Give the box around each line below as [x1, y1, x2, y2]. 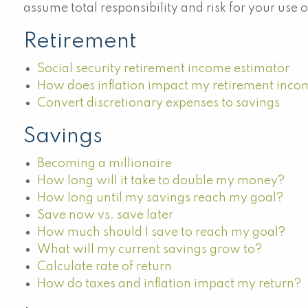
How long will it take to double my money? [37, 175, 285, 187]
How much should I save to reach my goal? [37, 226, 286, 239]
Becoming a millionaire [37, 157, 173, 170]
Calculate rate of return [37, 261, 173, 273]
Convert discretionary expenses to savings [37, 97, 280, 109]
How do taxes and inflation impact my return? [37, 278, 302, 290]
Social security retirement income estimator [37, 63, 290, 75]
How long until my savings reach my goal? [37, 192, 284, 204]
